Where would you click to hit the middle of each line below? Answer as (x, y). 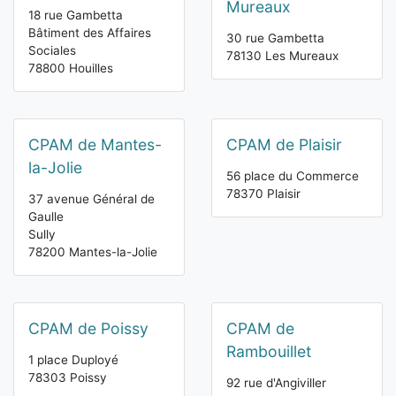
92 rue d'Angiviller (276, 383)
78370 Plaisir (263, 194)
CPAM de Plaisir (284, 145)
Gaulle (46, 217)
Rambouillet (269, 352)
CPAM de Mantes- (95, 145)
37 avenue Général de (91, 199)
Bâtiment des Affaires (90, 33)
